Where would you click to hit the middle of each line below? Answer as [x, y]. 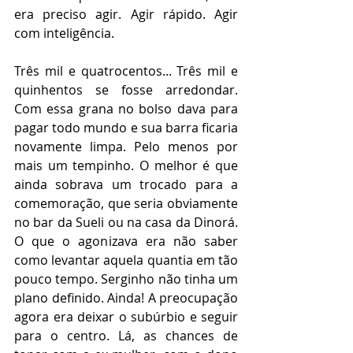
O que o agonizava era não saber [126, 241]
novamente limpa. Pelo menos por [126, 147]
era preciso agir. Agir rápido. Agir [126, 14]
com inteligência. [67, 33]
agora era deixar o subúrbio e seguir [126, 317]
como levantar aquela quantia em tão [126, 260]
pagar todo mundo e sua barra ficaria [126, 128]
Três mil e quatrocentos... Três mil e [126, 71]
